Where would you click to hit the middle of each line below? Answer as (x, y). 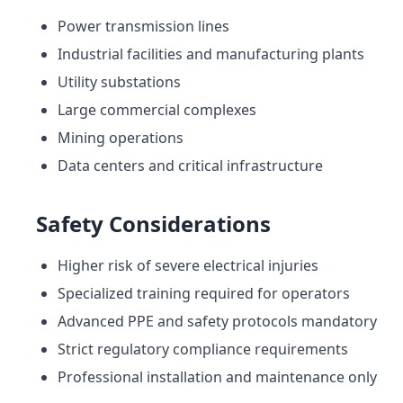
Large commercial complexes (157, 109)
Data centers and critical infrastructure (190, 165)
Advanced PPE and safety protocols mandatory (217, 321)
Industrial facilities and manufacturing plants (211, 54)
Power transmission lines (143, 26)
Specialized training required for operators (204, 293)
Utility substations (119, 81)
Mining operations (121, 137)
